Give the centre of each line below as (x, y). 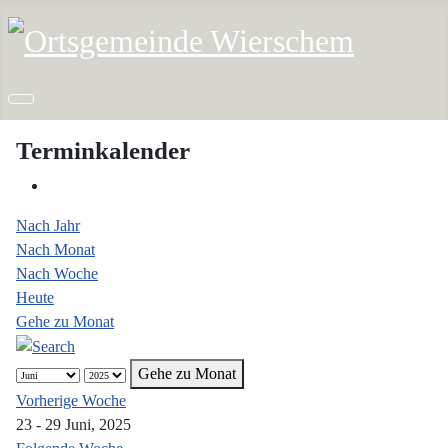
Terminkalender (103, 150)
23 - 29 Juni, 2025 (73, 424)
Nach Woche (57, 273)
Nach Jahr (48, 225)
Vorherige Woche (71, 400)
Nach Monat (55, 249)
